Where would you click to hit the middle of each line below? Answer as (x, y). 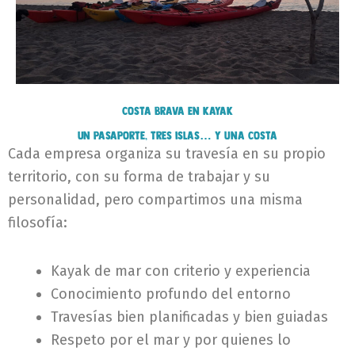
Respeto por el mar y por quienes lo (171, 340)
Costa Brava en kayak (177, 111)
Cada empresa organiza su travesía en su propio (167, 154)
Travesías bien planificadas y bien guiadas (189, 317)
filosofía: (38, 223)
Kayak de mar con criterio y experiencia (181, 271)
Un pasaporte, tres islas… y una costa (177, 136)
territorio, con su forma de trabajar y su (139, 177)
